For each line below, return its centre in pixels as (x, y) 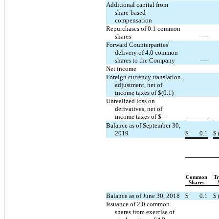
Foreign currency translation (143, 77)
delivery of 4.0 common (147, 52)
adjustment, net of (139, 85)
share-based (131, 12)
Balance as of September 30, (143, 125)
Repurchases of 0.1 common (143, 28)
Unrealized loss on (131, 101)
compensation (134, 20)
